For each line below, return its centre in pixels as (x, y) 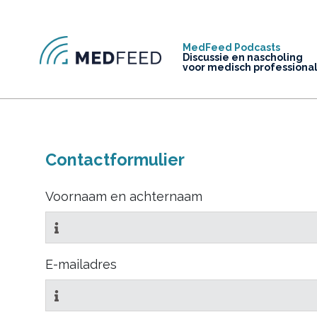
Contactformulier (115, 160)
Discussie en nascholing (242, 57)
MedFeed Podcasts (231, 47)
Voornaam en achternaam (124, 196)
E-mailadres (81, 264)
